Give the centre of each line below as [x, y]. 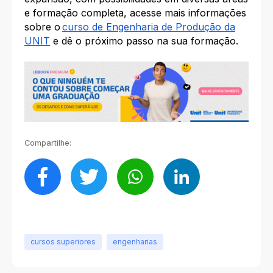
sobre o [42, 27]
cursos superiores [63, 241]
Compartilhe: [48, 143]
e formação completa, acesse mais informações [135, 12]
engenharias [135, 241]
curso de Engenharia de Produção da [149, 27]
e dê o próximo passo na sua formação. [144, 41]
